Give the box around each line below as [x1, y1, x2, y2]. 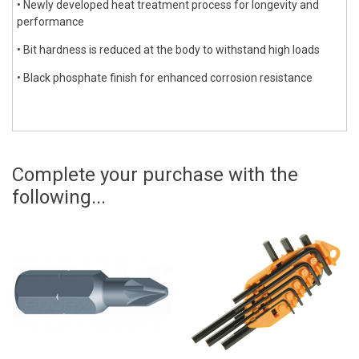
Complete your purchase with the [12, 163, 298, 186]
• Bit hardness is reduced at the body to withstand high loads [17, 43, 320, 56]
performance [17, 15, 84, 28]
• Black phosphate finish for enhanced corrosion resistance [17, 71, 313, 84]
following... [12, 186, 106, 208]
